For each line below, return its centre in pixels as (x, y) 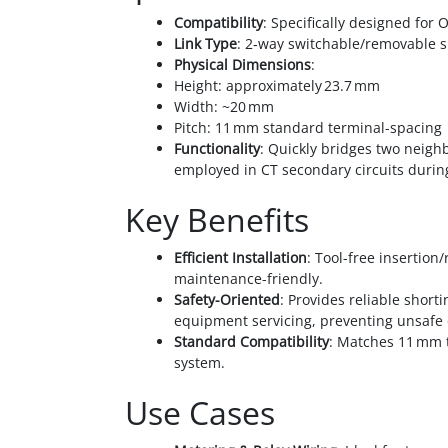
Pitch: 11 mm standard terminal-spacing (308, 127)
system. (199, 362)
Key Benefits (213, 219)
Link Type (205, 43)
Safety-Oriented (227, 299)
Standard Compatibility (251, 341)
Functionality (217, 148)
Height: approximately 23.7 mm (277, 85)
